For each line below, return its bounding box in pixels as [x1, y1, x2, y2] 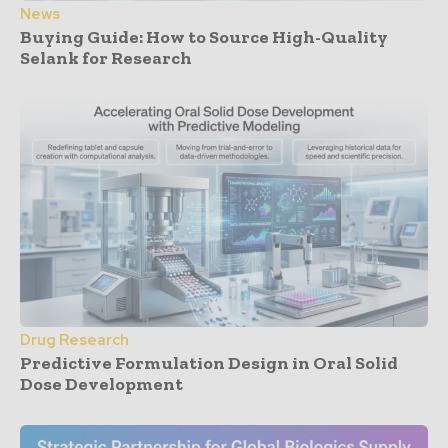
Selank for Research [20, 46, 192, 69]
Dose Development [20, 373, 183, 396]
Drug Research [20, 330, 129, 351]
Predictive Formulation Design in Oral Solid [20, 352, 398, 375]
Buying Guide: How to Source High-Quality [20, 25, 388, 48]
